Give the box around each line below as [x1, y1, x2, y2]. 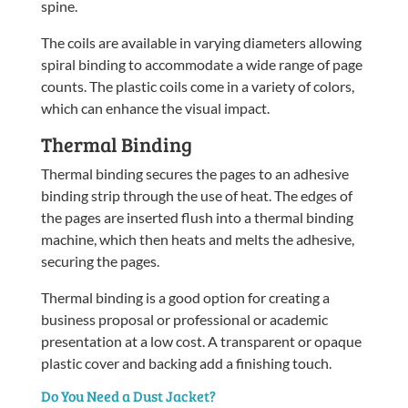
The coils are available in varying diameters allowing [40, 33, 362, 51]
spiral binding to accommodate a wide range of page [40, 55, 362, 73]
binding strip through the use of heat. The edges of [40, 186, 352, 204]
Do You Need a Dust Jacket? [40, 385, 216, 405]
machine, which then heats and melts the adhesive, [40, 229, 354, 248]
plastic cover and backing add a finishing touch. [40, 353, 331, 372]
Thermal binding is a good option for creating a [40, 288, 330, 306]
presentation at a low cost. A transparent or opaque [40, 331, 362, 350]
